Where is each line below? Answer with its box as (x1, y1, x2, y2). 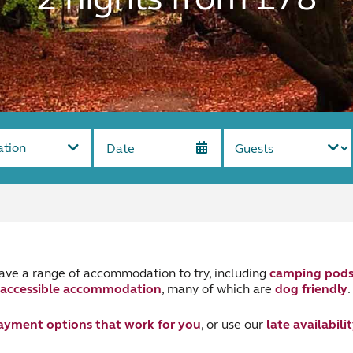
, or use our (200, 317, 266, 332)
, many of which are (162, 281, 275, 296)
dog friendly (275, 281, 347, 296)
